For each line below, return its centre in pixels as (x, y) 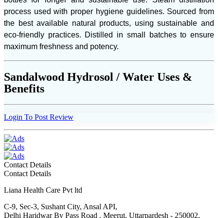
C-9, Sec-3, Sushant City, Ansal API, (61, 207)
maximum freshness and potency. (61, 47)
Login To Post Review (39, 117)
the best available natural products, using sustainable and (109, 23)
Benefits (24, 89)
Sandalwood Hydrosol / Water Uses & (98, 77)
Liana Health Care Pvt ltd (43, 190)
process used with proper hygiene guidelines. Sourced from (109, 12)
